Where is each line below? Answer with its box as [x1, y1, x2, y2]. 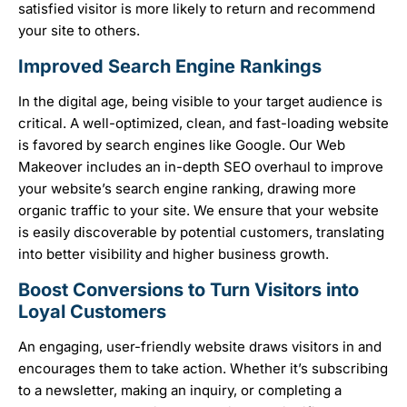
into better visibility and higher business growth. [18, 245, 329, 263]
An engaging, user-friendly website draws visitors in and [18, 338, 382, 356]
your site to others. [18, 22, 140, 40]
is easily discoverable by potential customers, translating [18, 223, 384, 242]
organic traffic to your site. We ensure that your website [18, 202, 379, 220]
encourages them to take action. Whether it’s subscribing [18, 360, 388, 378]
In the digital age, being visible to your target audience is [18, 93, 382, 111]
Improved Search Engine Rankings [18, 55, 322, 78]
